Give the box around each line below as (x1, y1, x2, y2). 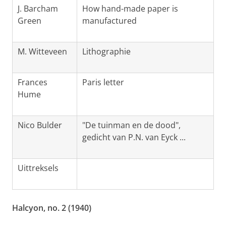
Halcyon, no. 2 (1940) (12, 202, 91, 214)
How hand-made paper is (82, 3, 178, 15)
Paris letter (82, 77, 124, 88)
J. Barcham (18, 3, 58, 15)
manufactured (82, 15, 137, 27)
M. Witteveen (18, 46, 67, 58)
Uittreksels (18, 162, 59, 174)
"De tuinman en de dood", (82, 120, 181, 131)
